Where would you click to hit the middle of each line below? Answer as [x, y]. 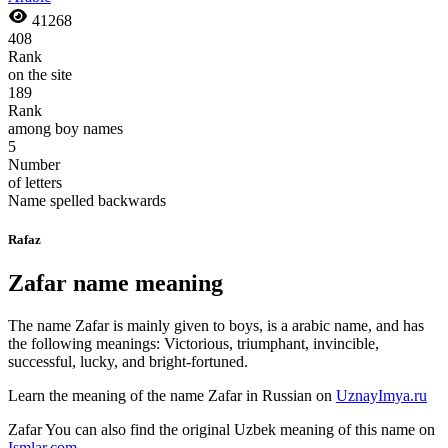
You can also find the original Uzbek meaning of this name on [238, 430]
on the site [40, 74]
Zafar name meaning [115, 283]
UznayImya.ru [381, 396]
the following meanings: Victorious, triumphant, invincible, [193, 344]
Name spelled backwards [87, 200]
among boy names [65, 128]
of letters [35, 182]
